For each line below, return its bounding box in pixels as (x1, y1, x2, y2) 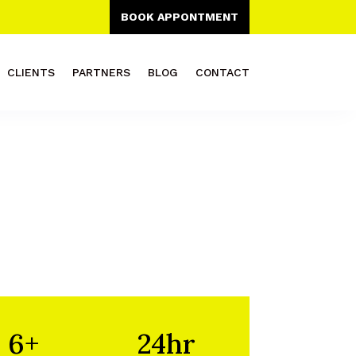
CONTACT (195, 66, 250, 79)
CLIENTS (6, 66, 55, 79)
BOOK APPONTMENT (120, 10, 238, 23)
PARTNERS (72, 66, 130, 79)
